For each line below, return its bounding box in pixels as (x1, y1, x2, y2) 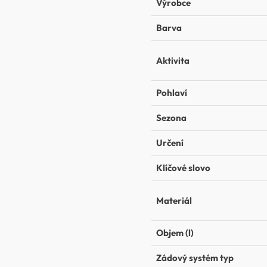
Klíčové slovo (156, 162, 210, 174)
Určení (156, 137, 184, 149)
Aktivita (156, 55, 190, 67)
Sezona (156, 112, 187, 124)
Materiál (156, 195, 192, 207)
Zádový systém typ (156, 252, 234, 264)
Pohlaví (156, 87, 187, 99)
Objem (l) (156, 227, 194, 239)
